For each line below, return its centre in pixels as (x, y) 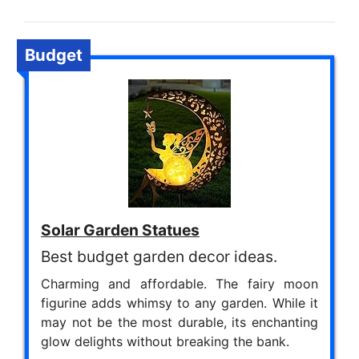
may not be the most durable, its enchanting (179, 322)
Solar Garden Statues (120, 230)
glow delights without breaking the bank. (165, 341)
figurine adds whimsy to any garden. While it (179, 303)
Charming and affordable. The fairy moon (179, 283)
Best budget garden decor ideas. (159, 256)
